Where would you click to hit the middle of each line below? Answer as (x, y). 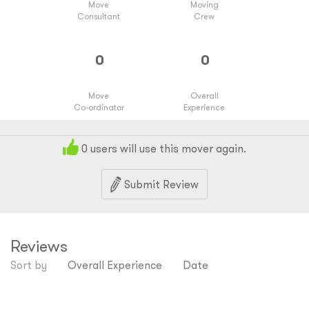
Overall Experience (115, 265)
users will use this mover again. (167, 148)
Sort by (29, 265)
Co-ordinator (99, 107)
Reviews (39, 246)
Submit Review (160, 185)
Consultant (99, 16)
